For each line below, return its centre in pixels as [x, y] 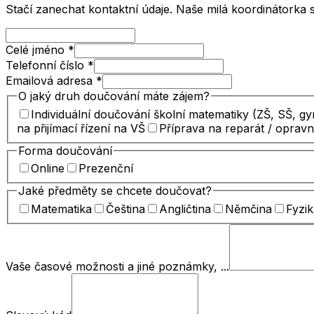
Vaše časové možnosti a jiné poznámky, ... [117, 266]
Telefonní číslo [45, 66]
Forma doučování [65, 150]
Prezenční [106, 169]
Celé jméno [35, 50]
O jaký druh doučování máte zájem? [114, 96]
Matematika [61, 209]
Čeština [125, 209]
